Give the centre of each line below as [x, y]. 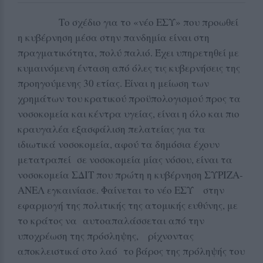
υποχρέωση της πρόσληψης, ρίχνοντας [106, 235]
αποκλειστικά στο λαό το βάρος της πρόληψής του [131, 251]
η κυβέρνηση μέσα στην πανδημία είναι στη [114, 37]
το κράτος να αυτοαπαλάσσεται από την [111, 220]
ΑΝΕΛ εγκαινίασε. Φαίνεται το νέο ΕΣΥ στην [121, 190]
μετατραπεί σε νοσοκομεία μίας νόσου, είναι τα [125, 159]
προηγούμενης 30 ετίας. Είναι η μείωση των [113, 83]
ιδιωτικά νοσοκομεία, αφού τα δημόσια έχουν [119, 144]
